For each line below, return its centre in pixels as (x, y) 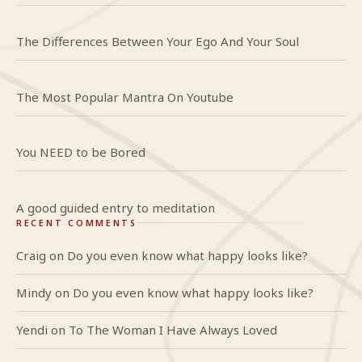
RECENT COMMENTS (77, 223)
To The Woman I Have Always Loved (173, 329)
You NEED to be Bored (81, 152)
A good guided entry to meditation (116, 207)
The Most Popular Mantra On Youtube (125, 97)
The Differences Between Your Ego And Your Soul (158, 42)
